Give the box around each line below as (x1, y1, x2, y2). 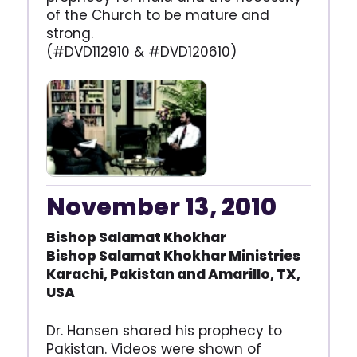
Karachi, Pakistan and (45, 265, 208, 284)
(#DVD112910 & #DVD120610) (45, 42, 237, 62)
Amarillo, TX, (207, 265, 300, 284)
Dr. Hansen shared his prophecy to (45, 321, 282, 341)
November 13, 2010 (45, 190, 277, 225)
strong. (45, 24, 93, 44)
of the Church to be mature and (45, 6, 269, 25)
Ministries (228, 246, 300, 266)
